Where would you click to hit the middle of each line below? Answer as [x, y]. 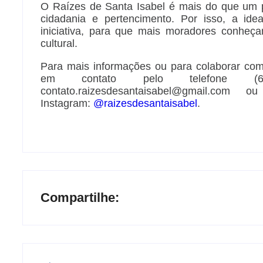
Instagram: [67, 103]
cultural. [59, 43]
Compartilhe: [80, 198]
